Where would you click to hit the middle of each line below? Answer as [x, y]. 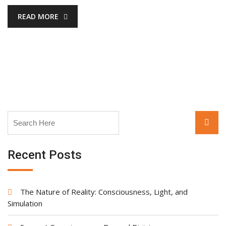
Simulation [25, 203]
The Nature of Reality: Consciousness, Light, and [104, 191]
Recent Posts [45, 155]
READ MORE [38, 16]
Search [20, 116]
